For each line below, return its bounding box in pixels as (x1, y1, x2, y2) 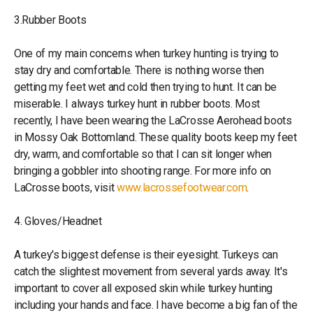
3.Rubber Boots (14, 13, 87, 27)
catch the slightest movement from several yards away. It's (14, 265, 288, 279)
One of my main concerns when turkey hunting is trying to (14, 47, 279, 61)
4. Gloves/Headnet (14, 214, 102, 228)
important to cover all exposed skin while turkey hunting (14, 282, 273, 296)
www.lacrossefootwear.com (116, 181, 247, 195)
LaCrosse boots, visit (14, 181, 117, 195)
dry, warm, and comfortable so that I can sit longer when (14, 147, 272, 161)
